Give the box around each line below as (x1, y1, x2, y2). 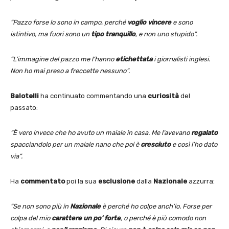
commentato (20, 177, 65, 186)
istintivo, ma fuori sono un (10, 30, 91, 38)
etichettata (116, 55, 152, 63)
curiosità (148, 92, 179, 100)
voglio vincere (127, 18, 171, 27)
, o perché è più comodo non (121, 214, 206, 222)
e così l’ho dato (171, 141, 217, 149)
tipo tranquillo (91, 30, 135, 38)
